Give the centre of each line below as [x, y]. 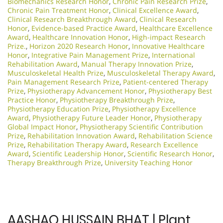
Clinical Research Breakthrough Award [72, 19]
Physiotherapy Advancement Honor [86, 91]
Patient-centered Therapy [166, 82]
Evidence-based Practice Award [84, 28]
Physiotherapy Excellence [154, 109]
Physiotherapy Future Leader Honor [92, 117]
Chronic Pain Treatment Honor [58, 10]
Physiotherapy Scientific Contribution [141, 126]
